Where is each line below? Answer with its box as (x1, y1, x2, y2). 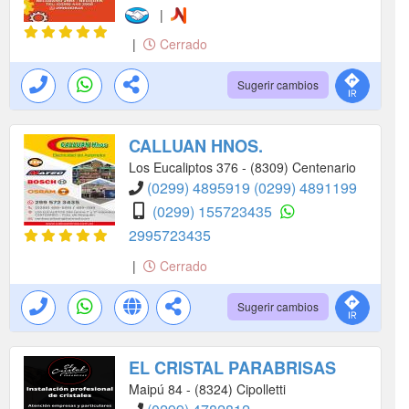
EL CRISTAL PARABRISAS (129, 355, 336, 380)
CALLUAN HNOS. (129, 133, 263, 158)
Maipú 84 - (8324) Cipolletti (129, 379, 286, 398)
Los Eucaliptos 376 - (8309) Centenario (129, 157, 356, 176)
